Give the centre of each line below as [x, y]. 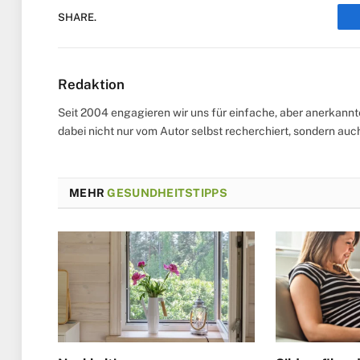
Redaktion [91, 85]
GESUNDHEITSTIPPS [167, 193]
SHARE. [77, 17]
